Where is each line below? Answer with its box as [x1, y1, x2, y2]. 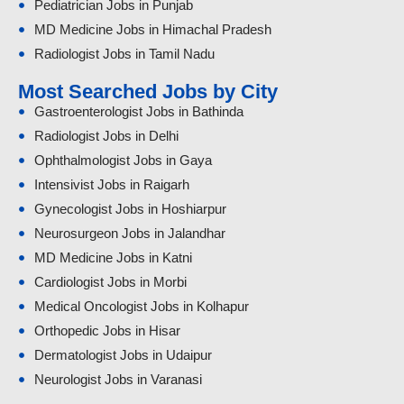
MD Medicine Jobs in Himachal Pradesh [33, 22, 271, 38]
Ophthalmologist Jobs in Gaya [33, 152, 212, 169]
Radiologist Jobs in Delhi [33, 128, 179, 144]
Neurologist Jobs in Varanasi [33, 372, 202, 388]
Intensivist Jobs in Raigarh [33, 177, 189, 193]
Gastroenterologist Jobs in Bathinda [33, 104, 243, 120]
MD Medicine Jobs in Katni [33, 250, 192, 266]
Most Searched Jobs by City [18, 80, 278, 104]
